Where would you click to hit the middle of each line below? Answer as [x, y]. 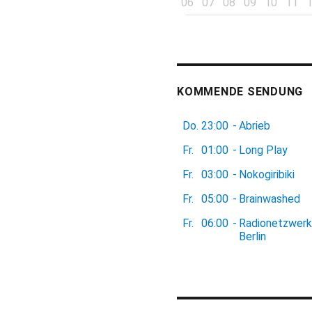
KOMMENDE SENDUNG [240, 91]
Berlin [252, 236]
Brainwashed [270, 198]
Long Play [263, 150]
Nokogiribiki [267, 174]
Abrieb [255, 125]
